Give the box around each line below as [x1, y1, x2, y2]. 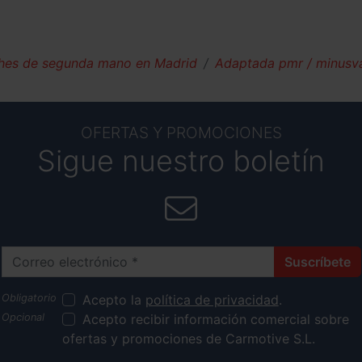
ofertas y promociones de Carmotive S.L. [61, 330, 315, 347]
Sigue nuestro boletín [37, 143, 325, 179]
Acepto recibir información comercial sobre [82, 311, 349, 328]
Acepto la [82, 292, 145, 309]
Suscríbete [284, 254, 351, 271]
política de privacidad [145, 292, 279, 309]
